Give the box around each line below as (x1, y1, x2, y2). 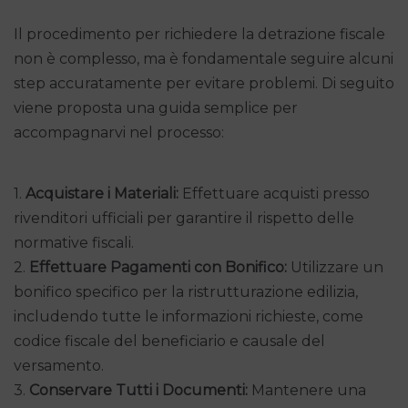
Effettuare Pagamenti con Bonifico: (29, 258, 287, 276)
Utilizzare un (287, 258, 383, 276)
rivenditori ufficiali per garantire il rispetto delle (14, 209, 354, 227)
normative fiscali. (14, 233, 134, 251)
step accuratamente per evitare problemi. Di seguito (14, 74, 394, 92)
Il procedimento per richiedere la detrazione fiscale (14, 25, 385, 43)
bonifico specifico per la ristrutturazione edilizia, (14, 282, 358, 301)
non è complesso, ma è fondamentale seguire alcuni (14, 49, 393, 67)
